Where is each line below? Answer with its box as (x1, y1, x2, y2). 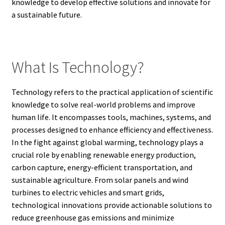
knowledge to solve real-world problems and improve (11, 99, 195, 109)
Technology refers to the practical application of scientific (11, 86, 213, 97)
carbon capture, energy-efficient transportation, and (11, 162, 192, 172)
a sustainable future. (11, 9, 82, 20)
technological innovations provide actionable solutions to (11, 199, 212, 210)
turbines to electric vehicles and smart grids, (11, 187, 164, 197)
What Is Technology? (11, 57, 144, 78)
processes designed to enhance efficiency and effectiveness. (11, 124, 213, 135)
